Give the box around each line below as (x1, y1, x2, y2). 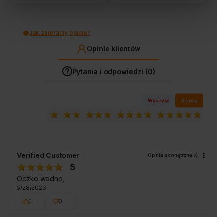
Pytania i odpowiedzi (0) (72, 67, 155, 76)
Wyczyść (148, 97, 170, 103)
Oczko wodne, (17, 174, 64, 183)
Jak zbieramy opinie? (29, 29, 91, 37)
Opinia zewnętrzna (148, 152, 192, 158)
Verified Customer (17, 151, 79, 159)
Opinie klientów (86, 45, 140, 53)
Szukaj (181, 97, 198, 103)
